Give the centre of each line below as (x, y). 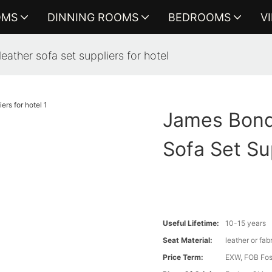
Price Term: (183, 257)
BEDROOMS (199, 17)
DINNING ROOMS (93, 17)
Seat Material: (188, 240)
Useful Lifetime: (191, 223)
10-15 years (246, 223)
